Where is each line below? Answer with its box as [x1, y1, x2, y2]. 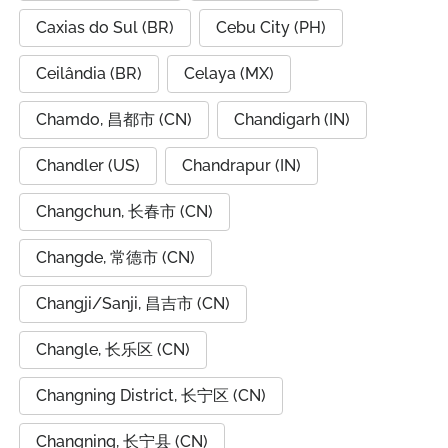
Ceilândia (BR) [36, 64, 142, 83]
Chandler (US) [36, 156, 140, 175]
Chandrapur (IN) [182, 156, 301, 175]
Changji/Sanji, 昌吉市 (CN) [36, 294, 230, 313]
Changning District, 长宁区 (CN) [36, 386, 266, 405]
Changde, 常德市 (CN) [36, 248, 195, 267]
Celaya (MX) [184, 64, 274, 83]
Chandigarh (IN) [234, 110, 350, 129]
